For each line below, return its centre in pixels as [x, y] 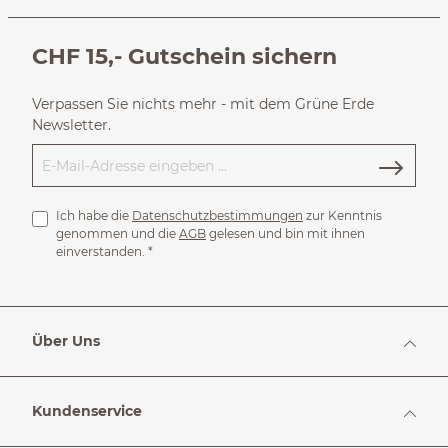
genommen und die [117, 233]
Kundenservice [87, 411]
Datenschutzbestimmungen [217, 215]
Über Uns [66, 341]
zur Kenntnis [342, 215]
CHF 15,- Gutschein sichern [184, 56]
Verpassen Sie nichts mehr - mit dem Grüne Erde [203, 104]
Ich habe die [94, 215]
